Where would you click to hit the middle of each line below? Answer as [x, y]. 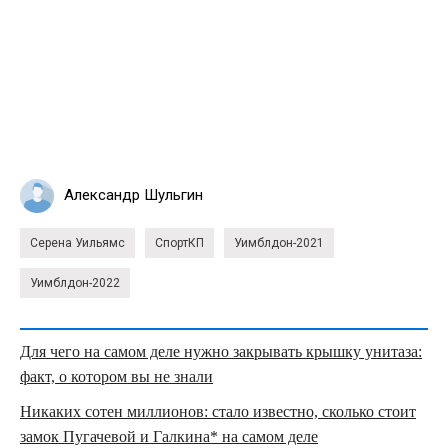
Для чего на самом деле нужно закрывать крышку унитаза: [221, 351]
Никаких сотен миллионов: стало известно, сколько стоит [218, 411]
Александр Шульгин [133, 195]
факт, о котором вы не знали [116, 376]
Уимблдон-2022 [75, 282]
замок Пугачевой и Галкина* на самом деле [169, 436]
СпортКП [179, 242]
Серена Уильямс [77, 242]
